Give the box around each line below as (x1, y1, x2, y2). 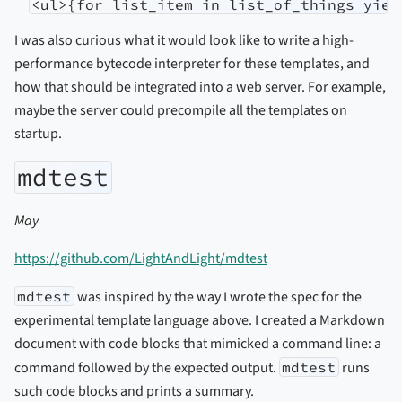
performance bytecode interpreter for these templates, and (14, 53, 370, 74)
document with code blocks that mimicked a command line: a (14, 333, 381, 354)
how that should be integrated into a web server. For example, (14, 76, 386, 97)
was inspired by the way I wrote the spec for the (74, 286, 362, 307)
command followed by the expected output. (14, 357, 279, 378)
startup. (14, 123, 62, 144)
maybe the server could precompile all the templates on (14, 100, 347, 120)
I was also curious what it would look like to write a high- (14, 30, 354, 50)
